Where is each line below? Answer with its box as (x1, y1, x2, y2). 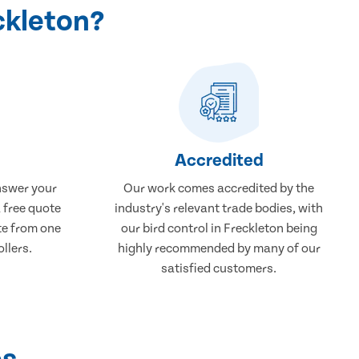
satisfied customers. (161, 260, 277, 276)
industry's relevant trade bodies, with (115, 200, 324, 216)
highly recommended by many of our (117, 240, 321, 256)
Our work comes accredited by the (123, 180, 315, 196)
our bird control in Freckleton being (120, 220, 317, 236)
